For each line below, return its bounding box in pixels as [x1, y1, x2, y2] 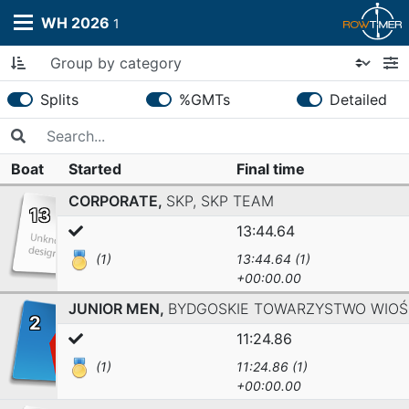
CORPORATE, [68, 192, 166, 210]
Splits [40, 90, 79, 109]
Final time [236, 160, 305, 178]
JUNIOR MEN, [68, 299, 168, 318]
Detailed [330, 90, 387, 109]
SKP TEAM [201, 192, 274, 210]
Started [68, 160, 121, 178]
